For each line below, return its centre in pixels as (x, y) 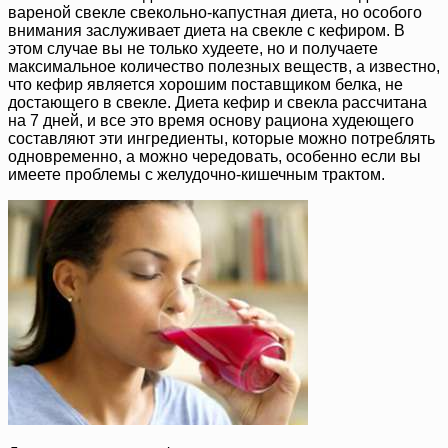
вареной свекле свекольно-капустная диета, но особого (215, 12)
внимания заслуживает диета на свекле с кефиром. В (206, 30)
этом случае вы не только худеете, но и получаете (193, 48)
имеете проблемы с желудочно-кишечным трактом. (196, 174)
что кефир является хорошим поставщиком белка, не (205, 84)
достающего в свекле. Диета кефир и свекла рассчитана (217, 102)
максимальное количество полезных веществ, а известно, (224, 66)
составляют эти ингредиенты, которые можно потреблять (221, 138)
